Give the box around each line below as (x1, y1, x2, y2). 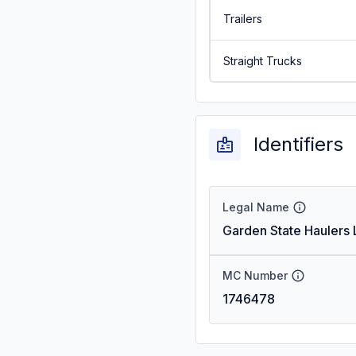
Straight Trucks (222, 53, 302, 68)
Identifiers (253, 133, 343, 156)
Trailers (222, 11, 262, 25)
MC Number (222, 269, 288, 282)
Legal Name (222, 200, 289, 214)
